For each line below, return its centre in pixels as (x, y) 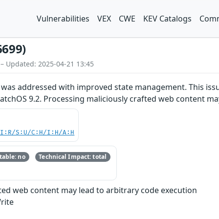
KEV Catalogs (167, 19)
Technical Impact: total (73, 157)
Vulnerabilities (63, 19)
